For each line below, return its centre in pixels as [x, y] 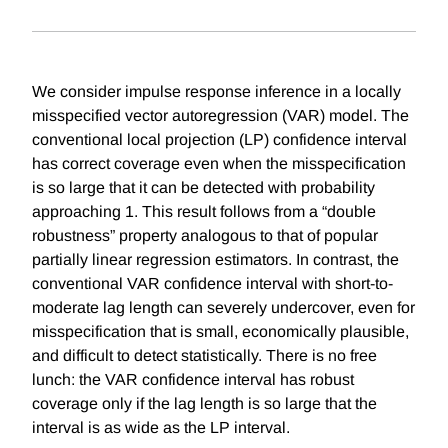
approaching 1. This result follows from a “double [204, 212]
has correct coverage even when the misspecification [219, 164]
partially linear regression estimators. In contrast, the [215, 260]
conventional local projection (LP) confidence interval [219, 140]
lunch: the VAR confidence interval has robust [193, 380]
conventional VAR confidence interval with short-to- [212, 284]
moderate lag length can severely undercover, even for [223, 308]
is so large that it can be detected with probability [203, 188]
